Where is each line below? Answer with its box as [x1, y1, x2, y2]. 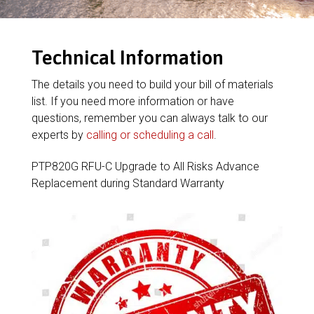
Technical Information [31, 46, 224, 69]
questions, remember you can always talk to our [31, 111, 268, 125]
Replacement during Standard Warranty [31, 177, 224, 190]
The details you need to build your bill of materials [31, 78, 273, 91]
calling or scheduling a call [86, 128, 214, 142]
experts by [31, 128, 86, 142]
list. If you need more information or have [31, 95, 234, 108]
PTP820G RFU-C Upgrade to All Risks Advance [31, 160, 259, 173]
